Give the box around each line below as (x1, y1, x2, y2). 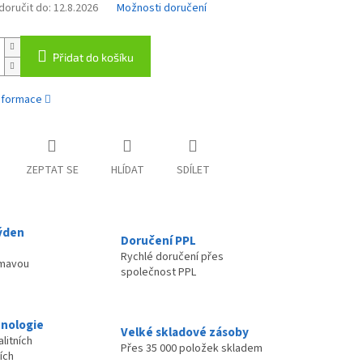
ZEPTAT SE (25, 162, 79, 179)
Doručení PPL (121, 231, 196, 250)
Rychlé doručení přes (121, 248, 224, 265)
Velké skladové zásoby (121, 322, 249, 341)
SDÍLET (176, 162, 210, 179)
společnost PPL (121, 263, 196, 280)
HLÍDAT (110, 162, 144, 179)
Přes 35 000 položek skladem (121, 340, 263, 357)
